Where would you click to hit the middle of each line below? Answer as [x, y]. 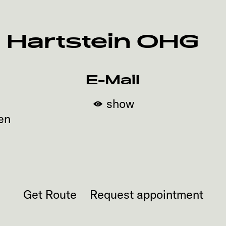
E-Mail [113, 80]
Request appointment [146, 194]
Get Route [50, 194]
